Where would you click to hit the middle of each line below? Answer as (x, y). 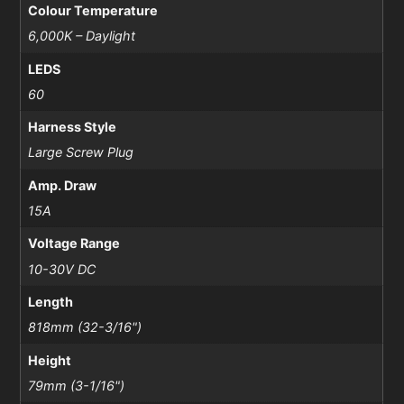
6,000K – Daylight (81, 36)
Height (49, 360)
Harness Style (72, 127)
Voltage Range (73, 243)
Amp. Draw (62, 185)
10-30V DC (61, 269)
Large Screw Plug (80, 152)
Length (50, 301)
